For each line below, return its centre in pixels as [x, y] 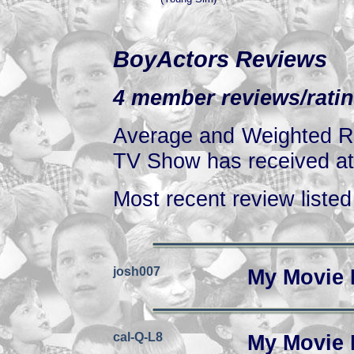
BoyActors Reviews [220, 59]
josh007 [137, 271]
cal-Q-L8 [138, 337]
